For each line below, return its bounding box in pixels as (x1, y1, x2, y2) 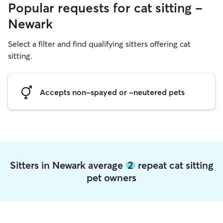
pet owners (87, 171, 136, 184)
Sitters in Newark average (9, 159, 125, 171)
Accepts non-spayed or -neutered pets (40, 87, 185, 97)
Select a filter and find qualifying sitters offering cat (8, 39, 191, 49)
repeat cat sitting (135, 159, 214, 171)
